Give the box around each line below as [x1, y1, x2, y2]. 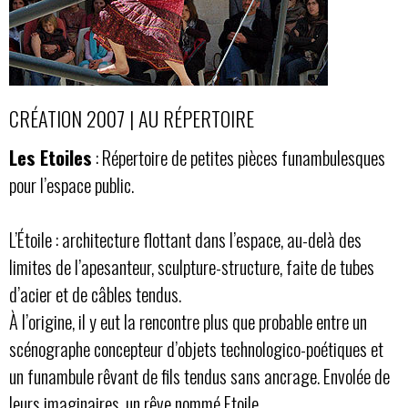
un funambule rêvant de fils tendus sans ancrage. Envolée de [9, 362, 390, 390]
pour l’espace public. [9, 170, 134, 199]
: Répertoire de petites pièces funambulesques [92, 143, 385, 171]
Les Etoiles [9, 143, 92, 171]
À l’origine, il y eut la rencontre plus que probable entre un [9, 307, 367, 335]
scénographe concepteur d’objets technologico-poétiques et [9, 334, 383, 362]
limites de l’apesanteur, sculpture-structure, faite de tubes [9, 252, 374, 280]
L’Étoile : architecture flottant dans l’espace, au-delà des [9, 225, 362, 253]
